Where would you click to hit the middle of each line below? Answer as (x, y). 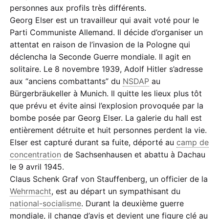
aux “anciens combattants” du (66, 81)
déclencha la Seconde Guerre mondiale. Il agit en (100, 57)
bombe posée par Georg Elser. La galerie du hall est (106, 118)
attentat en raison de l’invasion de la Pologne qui (100, 45)
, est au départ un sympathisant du (116, 191)
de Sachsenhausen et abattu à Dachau (133, 155)
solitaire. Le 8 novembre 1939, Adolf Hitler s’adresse (106, 69)
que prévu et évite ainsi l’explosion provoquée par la (107, 106)
